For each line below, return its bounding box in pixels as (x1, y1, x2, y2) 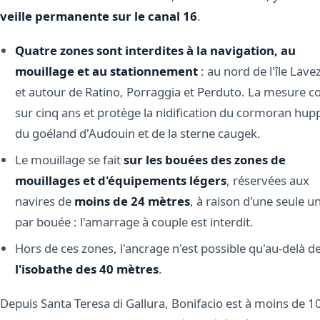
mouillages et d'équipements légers (14, 171, 226, 189)
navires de (14, 192, 74, 209)
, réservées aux (226, 171, 309, 189)
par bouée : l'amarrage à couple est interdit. (14, 213, 254, 230)
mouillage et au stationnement (14, 62, 198, 79)
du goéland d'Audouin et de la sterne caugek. (14, 124, 261, 141)
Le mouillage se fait (14, 151, 124, 168)
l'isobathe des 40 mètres (14, 260, 159, 277)
